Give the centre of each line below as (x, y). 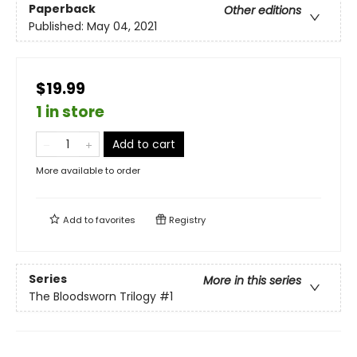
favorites (116, 220)
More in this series (252, 280)
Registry (186, 220)
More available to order (88, 171)
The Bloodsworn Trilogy (92, 296)
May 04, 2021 (122, 26)
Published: (58, 26)
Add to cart (144, 145)
